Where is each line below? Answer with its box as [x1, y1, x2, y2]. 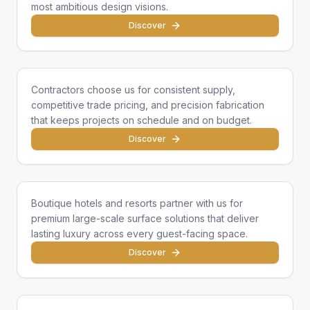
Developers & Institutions [28, 266, 179, 283]
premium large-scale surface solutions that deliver [31, 212, 259, 224]
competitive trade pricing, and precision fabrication [31, 99, 264, 111]
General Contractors [28, 39, 150, 56]
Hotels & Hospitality [28, 153, 148, 170]
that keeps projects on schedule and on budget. [31, 114, 252, 126]
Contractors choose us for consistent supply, [31, 84, 235, 95]
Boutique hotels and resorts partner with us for [31, 197, 243, 209]
